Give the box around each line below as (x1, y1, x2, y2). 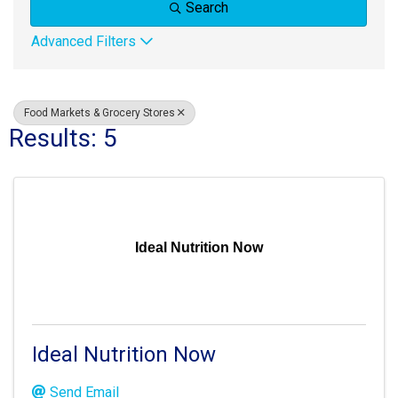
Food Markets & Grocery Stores (24, 107, 175, 119)
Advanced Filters (31, 33, 136, 50)
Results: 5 (9, 123, 117, 153)
